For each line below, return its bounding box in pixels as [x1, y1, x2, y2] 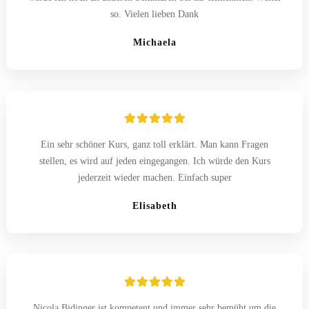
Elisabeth [132, 200, 177, 211]
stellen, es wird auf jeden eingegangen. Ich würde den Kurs [39, 155, 270, 166]
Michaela [132, 37, 177, 48]
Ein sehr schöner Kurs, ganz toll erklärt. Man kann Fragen [41, 139, 268, 150]
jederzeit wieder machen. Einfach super [77, 172, 232, 183]
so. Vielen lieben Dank [110, 8, 199, 19]
